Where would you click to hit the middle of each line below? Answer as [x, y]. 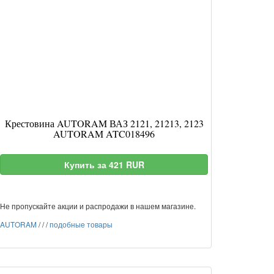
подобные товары [81, 224]
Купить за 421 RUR [104, 165]
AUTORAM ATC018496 [104, 134]
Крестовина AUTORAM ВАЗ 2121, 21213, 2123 [104, 123]
